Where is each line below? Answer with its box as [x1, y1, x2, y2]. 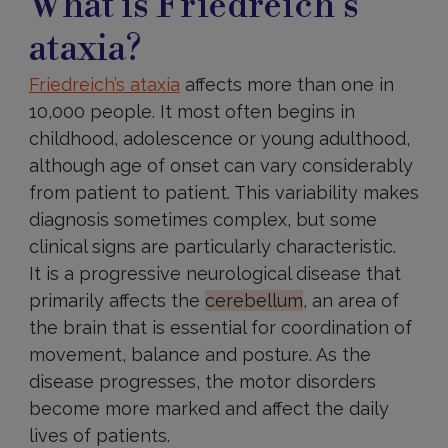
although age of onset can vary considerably [28, 155, 413, 176]
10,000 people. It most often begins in [28, 101, 355, 122]
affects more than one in [179, 74, 394, 95]
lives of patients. [28, 425, 170, 446]
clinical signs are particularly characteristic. [28, 236, 396, 257]
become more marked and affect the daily [28, 398, 389, 419]
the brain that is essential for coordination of [28, 317, 412, 338]
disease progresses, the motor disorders [28, 371, 376, 392]
